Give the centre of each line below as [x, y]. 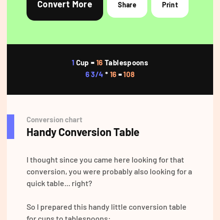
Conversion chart [55, 120]
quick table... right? [59, 183]
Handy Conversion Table [83, 132]
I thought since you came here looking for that [105, 160]
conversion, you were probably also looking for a [109, 171]
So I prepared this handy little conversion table [107, 207]
